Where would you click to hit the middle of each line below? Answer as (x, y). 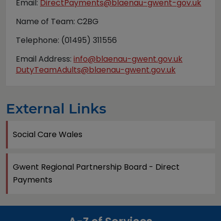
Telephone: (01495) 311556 (66, 40)
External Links (56, 109)
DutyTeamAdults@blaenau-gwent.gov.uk (96, 70)
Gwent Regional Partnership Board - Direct (96, 167)
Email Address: (45, 59)
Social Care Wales (48, 134)
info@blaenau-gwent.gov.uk (128, 59)
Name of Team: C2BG (57, 21)
